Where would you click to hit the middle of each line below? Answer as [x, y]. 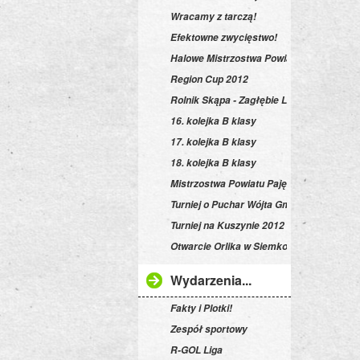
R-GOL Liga [196, 350]
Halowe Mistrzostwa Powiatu [235, 58]
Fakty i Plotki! [201, 308]
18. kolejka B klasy [213, 163]
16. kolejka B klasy [213, 121]
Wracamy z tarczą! [213, 16]
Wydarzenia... [211, 280]
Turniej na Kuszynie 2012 [227, 225]
